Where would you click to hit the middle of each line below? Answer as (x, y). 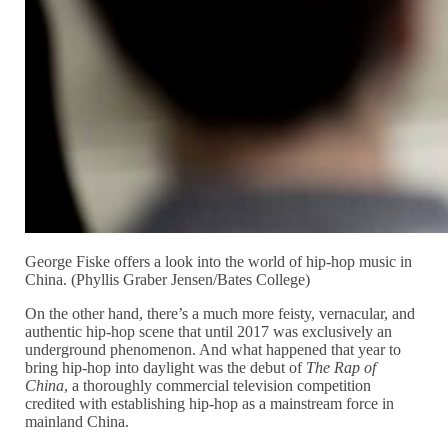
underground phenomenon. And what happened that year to (213, 350)
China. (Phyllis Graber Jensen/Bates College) (168, 280)
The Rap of (341, 368)
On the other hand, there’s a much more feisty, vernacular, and (220, 314)
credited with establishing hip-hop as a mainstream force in (210, 404)
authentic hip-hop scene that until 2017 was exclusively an (209, 332)
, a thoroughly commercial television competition (218, 386)
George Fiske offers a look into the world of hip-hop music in (219, 262)
